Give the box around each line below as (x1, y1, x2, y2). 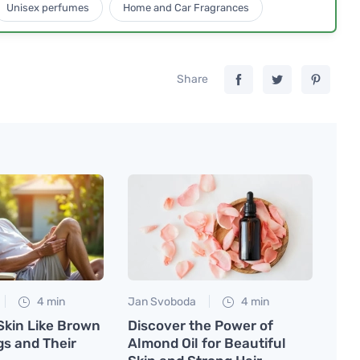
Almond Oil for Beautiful (128, 334, 286, 351)
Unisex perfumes (6, 2, 89, 14)
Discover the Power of (128, 317, 273, 333)
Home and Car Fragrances (122, 2, 249, 14)
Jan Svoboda (128, 294, 196, 309)
